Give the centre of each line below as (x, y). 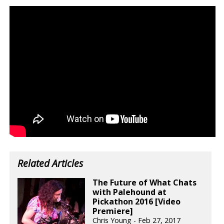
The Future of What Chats (145, 182)
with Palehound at (130, 192)
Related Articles (50, 163)
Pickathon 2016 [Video (137, 201)
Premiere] (113, 211)
